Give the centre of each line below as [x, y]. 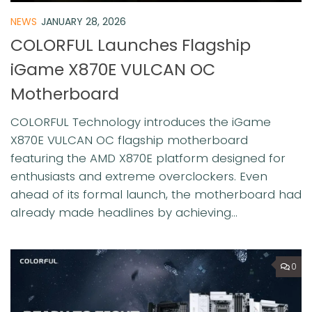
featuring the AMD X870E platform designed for [148, 158]
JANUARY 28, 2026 [84, 22]
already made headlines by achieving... [124, 213]
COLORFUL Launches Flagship [131, 45]
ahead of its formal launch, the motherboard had [156, 195]
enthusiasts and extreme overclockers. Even [139, 177]
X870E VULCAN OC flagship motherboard [129, 140]
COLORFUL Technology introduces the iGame [141, 122]
